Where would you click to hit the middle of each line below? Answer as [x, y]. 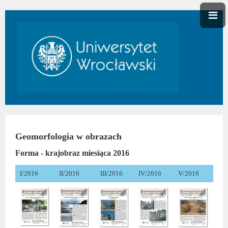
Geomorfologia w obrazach [68, 137]
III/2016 [111, 173]
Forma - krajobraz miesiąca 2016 [72, 153]
